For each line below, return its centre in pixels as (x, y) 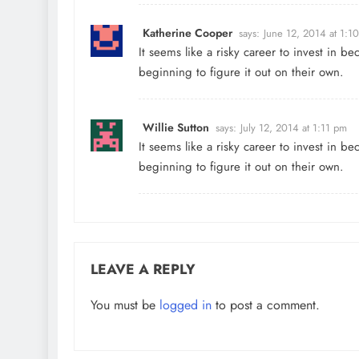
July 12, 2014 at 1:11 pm (294, 127)
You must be (125, 305)
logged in (186, 305)
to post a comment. (266, 305)
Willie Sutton (176, 127)
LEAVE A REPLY (143, 269)
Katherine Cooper (188, 32)
